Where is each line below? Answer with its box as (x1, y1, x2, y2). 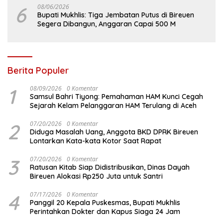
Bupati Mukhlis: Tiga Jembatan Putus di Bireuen (37, 10, 194, 19)
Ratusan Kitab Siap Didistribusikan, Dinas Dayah (30, 162, 190, 172)
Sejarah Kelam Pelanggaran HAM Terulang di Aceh (30, 101, 197, 110)
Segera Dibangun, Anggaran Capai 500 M (37, 19, 176, 28)
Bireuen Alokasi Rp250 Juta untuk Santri (30, 171, 163, 181)
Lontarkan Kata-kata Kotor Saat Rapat (30, 136, 161, 145)
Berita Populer (7, 64, 69, 76)
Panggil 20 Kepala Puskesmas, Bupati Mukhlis (30, 198, 180, 207)
